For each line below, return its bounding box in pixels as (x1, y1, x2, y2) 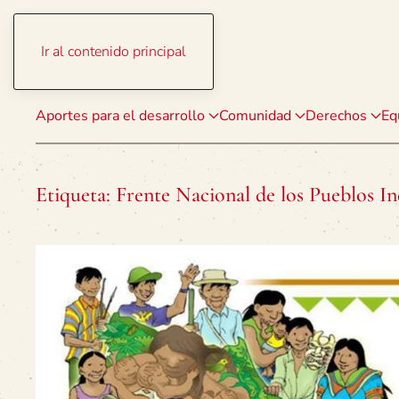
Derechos (305, 106, 367, 126)
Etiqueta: (36, 182, 116, 208)
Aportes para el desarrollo (36, 106, 205, 126)
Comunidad (219, 106, 291, 126)
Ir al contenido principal (41, 42, 186, 61)
